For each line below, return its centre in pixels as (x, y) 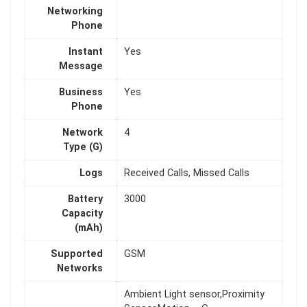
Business (81, 93)
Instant (86, 52)
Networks (80, 269)
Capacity (82, 214)
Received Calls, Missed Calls (187, 173)
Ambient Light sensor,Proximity (194, 295)
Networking (75, 12)
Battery (85, 199)
